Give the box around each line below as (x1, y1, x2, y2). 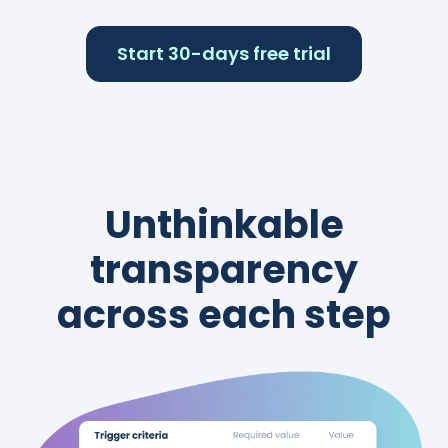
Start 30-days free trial (117, 40, 331, 66)
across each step (57, 287, 391, 341)
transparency (90, 242, 358, 296)
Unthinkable (104, 197, 344, 251)
